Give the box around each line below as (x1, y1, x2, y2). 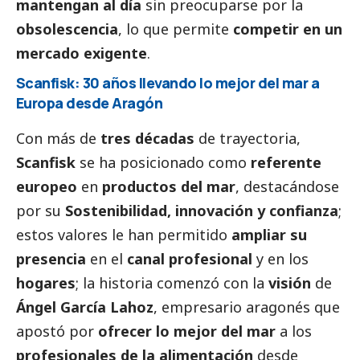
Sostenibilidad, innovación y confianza (65, 200, 338, 220)
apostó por (16, 321, 98, 341)
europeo (16, 176, 77, 196)
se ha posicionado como (76, 152, 251, 172)
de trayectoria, (194, 128, 301, 148)
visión (268, 272, 311, 292)
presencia (16, 248, 86, 268)
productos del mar (102, 176, 235, 196)
